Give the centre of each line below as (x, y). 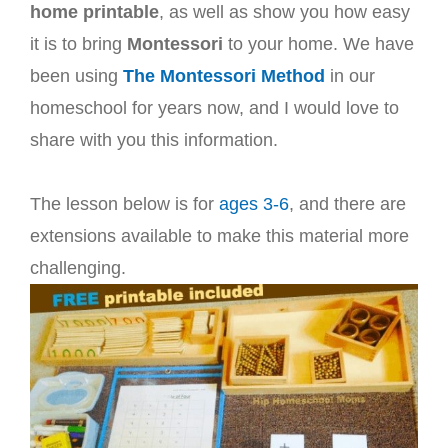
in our (350, 76)
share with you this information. (154, 140)
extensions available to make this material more (219, 236)
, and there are (347, 204)
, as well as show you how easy (284, 12)
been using (76, 76)
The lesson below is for (124, 204)
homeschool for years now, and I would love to (214, 108)
